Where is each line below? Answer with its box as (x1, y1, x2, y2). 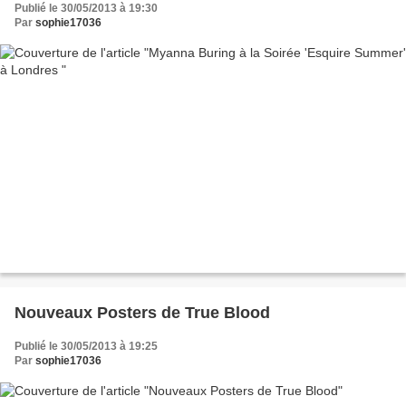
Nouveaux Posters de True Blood (14, 303, 270, 322)
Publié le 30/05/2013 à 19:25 (14, 339, 158, 353)
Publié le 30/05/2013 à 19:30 (14, 2, 158, 15)
